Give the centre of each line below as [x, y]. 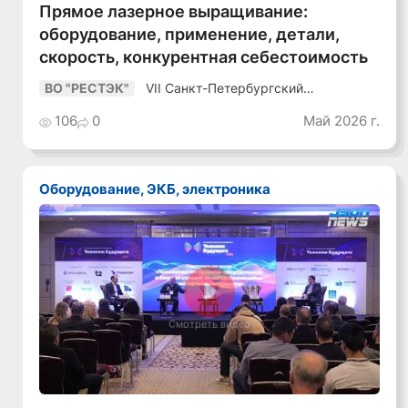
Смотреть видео [210, 324]
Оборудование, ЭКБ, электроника [161, 189]
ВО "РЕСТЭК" [87, 89]
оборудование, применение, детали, [190, 33]
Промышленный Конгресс [227, 102]
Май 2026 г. [341, 121]
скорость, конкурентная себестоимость [204, 56]
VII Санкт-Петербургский [225, 88]
